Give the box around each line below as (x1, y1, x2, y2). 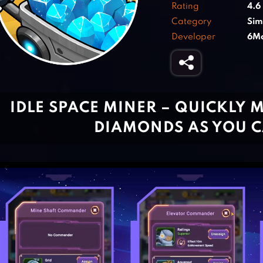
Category (171, 18, 211, 26)
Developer (171, 33, 215, 41)
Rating (171, 2, 199, 11)
